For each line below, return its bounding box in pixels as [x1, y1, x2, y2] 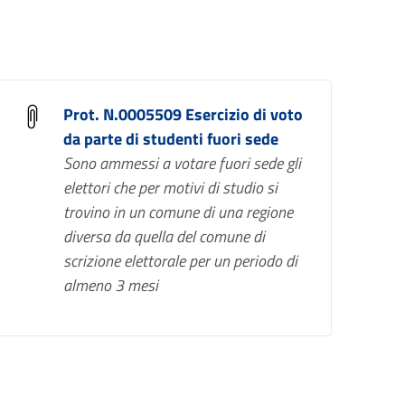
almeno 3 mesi [62, 273, 158, 297]
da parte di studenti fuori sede [62, 127, 278, 151]
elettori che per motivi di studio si [62, 175, 278, 200]
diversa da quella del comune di [62, 224, 265, 249]
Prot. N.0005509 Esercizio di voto [62, 102, 303, 127]
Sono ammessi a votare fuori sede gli [62, 151, 301, 175]
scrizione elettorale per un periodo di [62, 249, 297, 273]
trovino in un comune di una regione [62, 200, 293, 224]
